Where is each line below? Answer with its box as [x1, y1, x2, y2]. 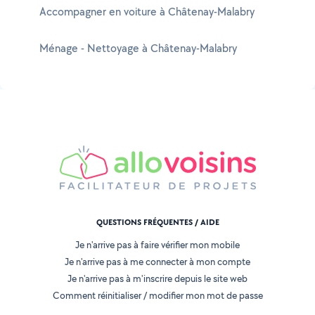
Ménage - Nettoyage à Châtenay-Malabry [39, 41, 237, 56]
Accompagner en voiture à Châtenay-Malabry [39, 4, 255, 19]
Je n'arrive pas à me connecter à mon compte [65, 255, 250, 269]
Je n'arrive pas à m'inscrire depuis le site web [67, 272, 247, 285]
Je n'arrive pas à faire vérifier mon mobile [75, 238, 240, 252]
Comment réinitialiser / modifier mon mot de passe [52, 289, 263, 302]
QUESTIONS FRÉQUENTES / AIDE [96, 217, 219, 229]
